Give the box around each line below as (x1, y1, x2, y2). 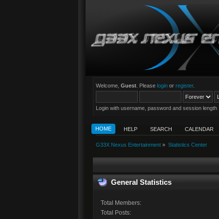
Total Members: (100, 199, 141, 206)
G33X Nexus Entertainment (96, 142, 161, 148)
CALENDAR (185, 126, 214, 132)
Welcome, (96, 83, 121, 88)
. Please (136, 83, 157, 88)
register (175, 83, 193, 88)
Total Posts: (100, 209, 131, 216)
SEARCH (150, 126, 173, 132)
